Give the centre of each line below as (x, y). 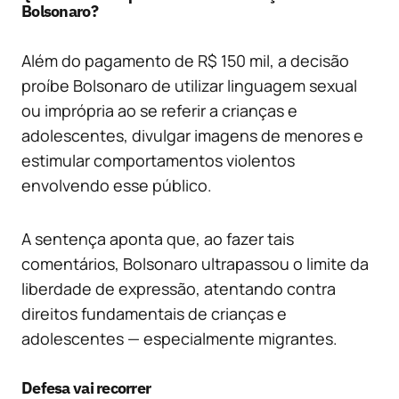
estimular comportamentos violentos (158, 161)
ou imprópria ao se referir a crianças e (159, 111)
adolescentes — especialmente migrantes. (179, 339)
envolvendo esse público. (117, 186)
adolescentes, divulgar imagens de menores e (192, 136)
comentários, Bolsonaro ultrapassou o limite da (195, 264)
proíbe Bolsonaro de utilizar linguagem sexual (189, 86)
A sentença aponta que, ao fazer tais (158, 239)
